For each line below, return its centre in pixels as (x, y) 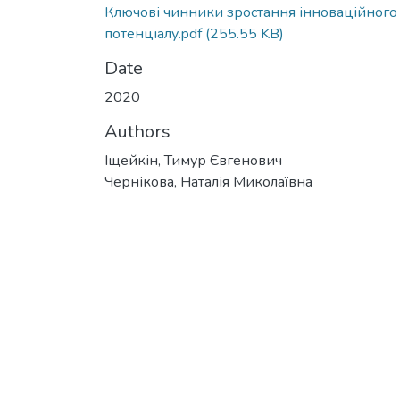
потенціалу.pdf (153, 34)
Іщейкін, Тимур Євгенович (193, 161)
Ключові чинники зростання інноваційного (251, 12)
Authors (137, 132)
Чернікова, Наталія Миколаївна (208, 182)
